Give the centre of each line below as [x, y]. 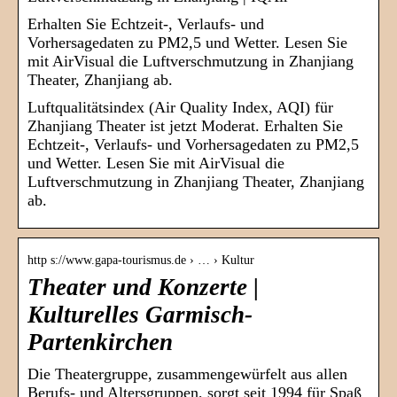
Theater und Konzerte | [143, 288]
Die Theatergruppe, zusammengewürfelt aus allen [187, 374]
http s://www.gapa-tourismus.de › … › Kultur [141, 261]
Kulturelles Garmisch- [140, 315]
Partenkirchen [100, 343]
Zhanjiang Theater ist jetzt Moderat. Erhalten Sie [185, 126]
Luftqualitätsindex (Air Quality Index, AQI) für [180, 108]
